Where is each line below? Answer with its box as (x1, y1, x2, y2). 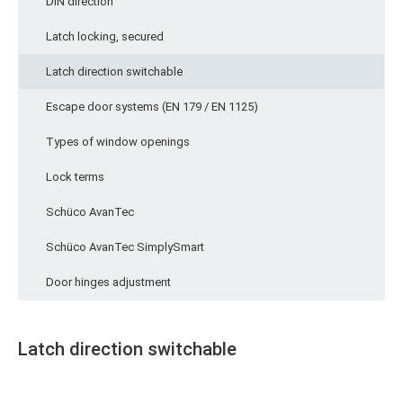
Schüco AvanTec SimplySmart (46, 240, 204, 254)
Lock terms (46, 170, 104, 184)
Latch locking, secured (46, 30, 164, 43)
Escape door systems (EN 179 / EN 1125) (46, 100, 258, 113)
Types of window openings (46, 135, 190, 148)
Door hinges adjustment (46, 275, 171, 289)
